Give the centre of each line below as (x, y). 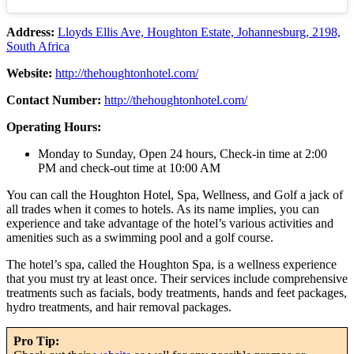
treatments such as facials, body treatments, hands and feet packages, (177, 293)
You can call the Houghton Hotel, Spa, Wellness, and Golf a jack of (175, 195)
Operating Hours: (54, 127)
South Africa (38, 47)
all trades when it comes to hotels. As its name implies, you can (163, 209)
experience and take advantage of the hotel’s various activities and (170, 224)
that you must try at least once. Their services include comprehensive (177, 279)
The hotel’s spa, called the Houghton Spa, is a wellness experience (171, 265)
